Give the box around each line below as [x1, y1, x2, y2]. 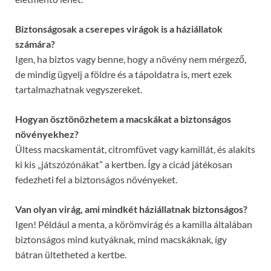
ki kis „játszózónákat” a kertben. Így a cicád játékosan [15, 158, 232, 171]
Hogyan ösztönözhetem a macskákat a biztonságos [15, 113, 231, 125]
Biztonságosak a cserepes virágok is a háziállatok [15, 23, 223, 35]
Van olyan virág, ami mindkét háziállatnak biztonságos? [15, 203, 247, 215]
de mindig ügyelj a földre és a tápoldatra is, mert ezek [15, 68, 232, 80]
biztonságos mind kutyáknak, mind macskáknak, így [15, 233, 227, 246]
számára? [15, 38, 55, 50]
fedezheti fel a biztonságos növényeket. [15, 174, 177, 186]
